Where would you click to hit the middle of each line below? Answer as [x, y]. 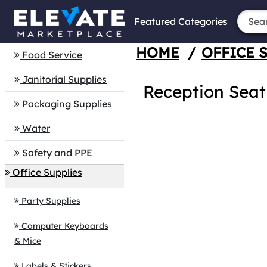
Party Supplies [51, 201]
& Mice [28, 241]
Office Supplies [47, 172]
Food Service [52, 55]
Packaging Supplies [67, 104]
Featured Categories [181, 21]
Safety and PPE [57, 153]
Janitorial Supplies [64, 79]
